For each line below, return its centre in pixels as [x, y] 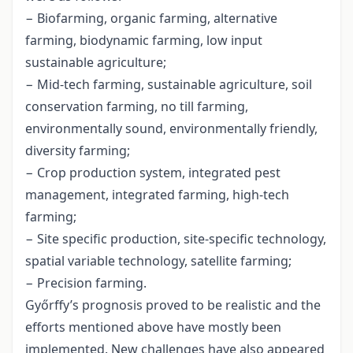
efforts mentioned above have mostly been [153, 327]
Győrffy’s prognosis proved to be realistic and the [173, 305]
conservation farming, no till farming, [137, 107]
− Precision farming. [86, 283]
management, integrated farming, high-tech [157, 195]
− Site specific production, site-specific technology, [176, 239]
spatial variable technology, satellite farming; [158, 261]
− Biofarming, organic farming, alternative [151, 19]
